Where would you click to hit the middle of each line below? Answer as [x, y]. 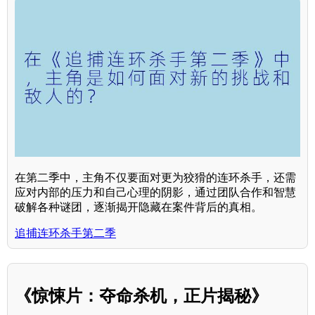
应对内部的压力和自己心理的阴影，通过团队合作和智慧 [155, 193]
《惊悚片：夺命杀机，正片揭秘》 [141, 296]
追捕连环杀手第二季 [65, 233]
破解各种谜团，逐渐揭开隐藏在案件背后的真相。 [139, 207]
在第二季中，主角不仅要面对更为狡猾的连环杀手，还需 [155, 178]
